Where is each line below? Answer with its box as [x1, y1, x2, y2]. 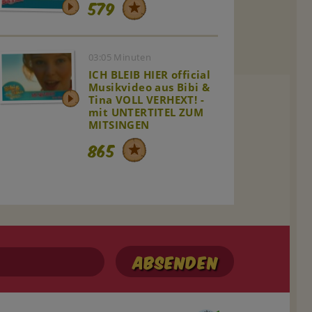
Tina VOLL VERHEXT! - [88, 93, 205, 107]
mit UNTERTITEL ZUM [88, 105, 204, 120]
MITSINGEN [88, 118, 150, 132]
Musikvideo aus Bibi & [88, 80, 210, 95]
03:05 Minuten [88, 51, 152, 64]
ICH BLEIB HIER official [88, 68, 211, 82]
